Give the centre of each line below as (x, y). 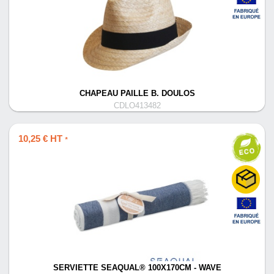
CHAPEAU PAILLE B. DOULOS (137, 94)
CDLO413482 (137, 106)
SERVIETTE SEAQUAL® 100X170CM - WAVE (137, 268)
